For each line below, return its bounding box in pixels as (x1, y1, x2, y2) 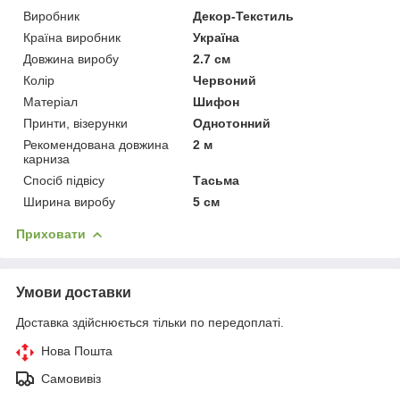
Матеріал (23, 94, 78, 109)
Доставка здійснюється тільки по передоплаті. (16, 314, 284, 329)
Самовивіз (41, 371, 101, 386)
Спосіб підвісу (23, 172, 104, 187)
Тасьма (193, 172, 240, 187)
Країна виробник (23, 29, 121, 45)
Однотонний (193, 115, 271, 130)
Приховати (16, 226, 86, 241)
